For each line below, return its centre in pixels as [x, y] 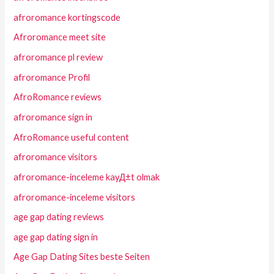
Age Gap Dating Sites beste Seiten [82, 257]
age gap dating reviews [59, 217]
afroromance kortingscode [67, 17]
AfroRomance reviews [58, 97]
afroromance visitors [56, 157]
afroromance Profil [52, 77]
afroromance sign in [53, 117]
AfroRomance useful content [72, 137]
